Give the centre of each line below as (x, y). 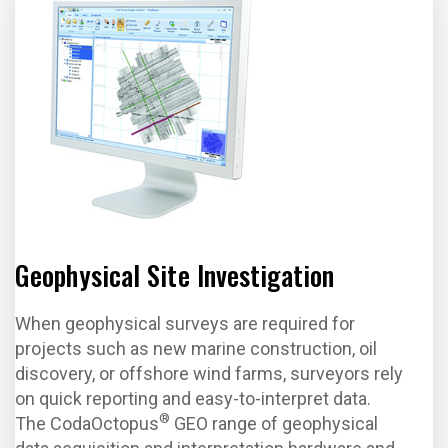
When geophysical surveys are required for (185, 323)
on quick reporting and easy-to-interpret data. (193, 398)
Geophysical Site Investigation (174, 275)
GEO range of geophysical (274, 423)
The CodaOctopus (87, 423)
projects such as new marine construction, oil (196, 348)
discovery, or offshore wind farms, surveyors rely (209, 373)
